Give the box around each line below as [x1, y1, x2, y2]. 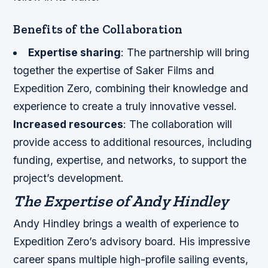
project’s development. [13, 171, 124, 184]
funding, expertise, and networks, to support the [13, 153, 247, 166]
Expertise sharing [28, 45, 121, 59]
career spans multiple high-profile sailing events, [13, 252, 249, 266]
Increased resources [13, 117, 124, 130]
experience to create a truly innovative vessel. [13, 99, 237, 112]
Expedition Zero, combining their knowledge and [13, 81, 249, 95]
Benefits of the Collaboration [13, 22, 183, 37]
